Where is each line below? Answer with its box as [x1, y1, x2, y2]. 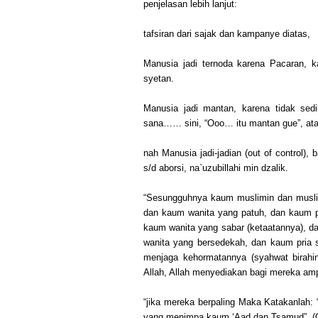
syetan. [143, 72, 174, 84]
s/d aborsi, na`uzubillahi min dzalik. [143, 162, 288, 173]
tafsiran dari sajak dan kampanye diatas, [143, 28, 310, 39]
